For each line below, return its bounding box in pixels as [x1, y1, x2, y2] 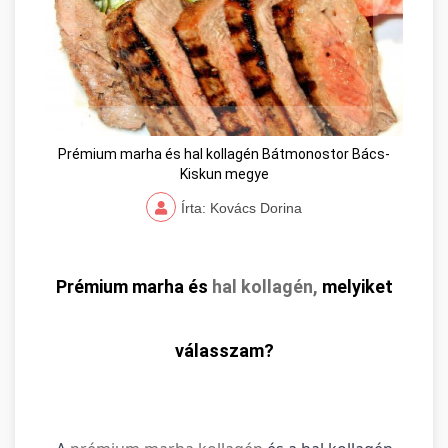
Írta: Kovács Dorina [181, 200, 302, 217]
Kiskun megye [179, 166, 269, 183]
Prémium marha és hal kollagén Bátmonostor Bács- [58, 146, 390, 163]
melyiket [317, 276, 393, 298]
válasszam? [174, 340, 274, 362]
